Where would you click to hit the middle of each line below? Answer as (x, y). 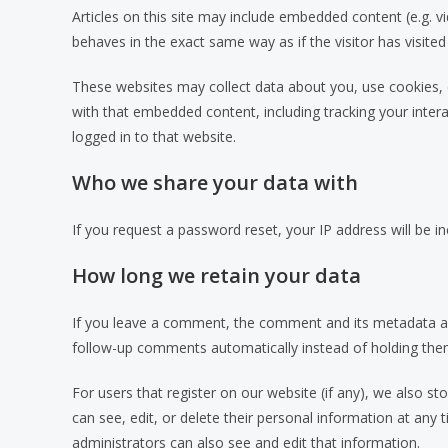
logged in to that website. (154, 136)
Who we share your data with (215, 182)
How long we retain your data (216, 275)
